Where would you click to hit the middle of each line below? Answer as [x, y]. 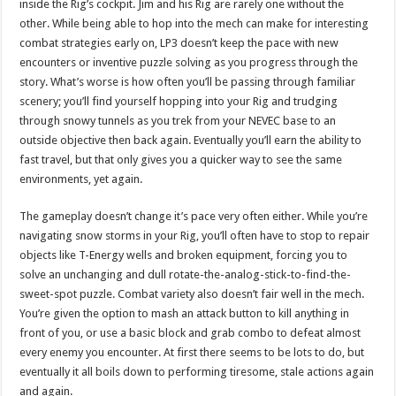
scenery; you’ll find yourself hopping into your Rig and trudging [179, 101]
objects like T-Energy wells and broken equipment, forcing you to [184, 255]
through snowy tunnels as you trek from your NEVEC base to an [178, 120]
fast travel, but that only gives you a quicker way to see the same [181, 159]
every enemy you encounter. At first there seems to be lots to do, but [192, 352]
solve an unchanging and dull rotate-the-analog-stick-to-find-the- [186, 274]
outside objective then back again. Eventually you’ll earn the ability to [191, 140]
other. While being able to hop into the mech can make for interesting [194, 23]
